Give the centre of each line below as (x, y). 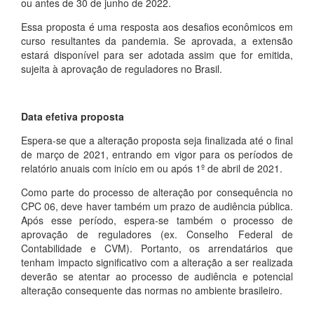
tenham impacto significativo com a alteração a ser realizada (157, 262)
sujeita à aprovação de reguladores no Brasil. (122, 69)
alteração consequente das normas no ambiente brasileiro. (152, 290)
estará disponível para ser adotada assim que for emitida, (157, 55)
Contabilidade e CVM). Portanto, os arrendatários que (157, 248)
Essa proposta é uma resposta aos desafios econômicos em (157, 27)
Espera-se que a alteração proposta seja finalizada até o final (157, 140)
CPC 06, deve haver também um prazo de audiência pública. (157, 206)
